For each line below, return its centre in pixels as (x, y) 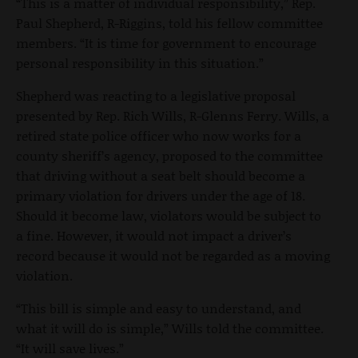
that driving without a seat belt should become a (161, 175)
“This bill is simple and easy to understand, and (159, 308)
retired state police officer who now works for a (159, 135)
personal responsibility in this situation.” (140, 62)
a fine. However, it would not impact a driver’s (154, 235)
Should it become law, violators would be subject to (169, 215)
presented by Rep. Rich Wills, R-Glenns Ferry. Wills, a (173, 115)
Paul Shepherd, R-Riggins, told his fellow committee (169, 22)
